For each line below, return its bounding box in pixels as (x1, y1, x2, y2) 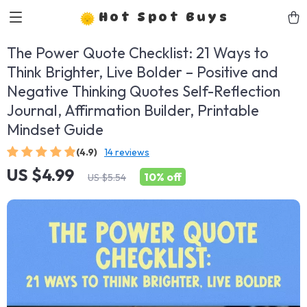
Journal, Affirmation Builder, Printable (7, 101, 259, 120)
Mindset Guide (7, 120, 103, 139)
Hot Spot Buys (98, 10, 230, 24)
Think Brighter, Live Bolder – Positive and (7, 62, 278, 82)
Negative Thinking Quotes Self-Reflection (7, 82, 280, 101)
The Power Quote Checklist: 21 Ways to (7, 43, 269, 62)
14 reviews (104, 146, 149, 158)
